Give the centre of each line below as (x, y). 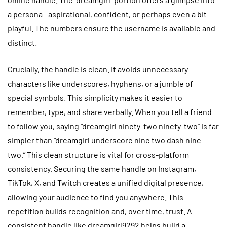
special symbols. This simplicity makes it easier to (95, 97)
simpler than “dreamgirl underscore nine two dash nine (104, 140)
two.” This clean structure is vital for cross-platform (98, 154)
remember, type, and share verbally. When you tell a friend (110, 111)
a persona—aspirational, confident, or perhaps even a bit (107, 14)
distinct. (22, 42)
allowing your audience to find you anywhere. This (96, 197)
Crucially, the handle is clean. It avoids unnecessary (98, 69)
